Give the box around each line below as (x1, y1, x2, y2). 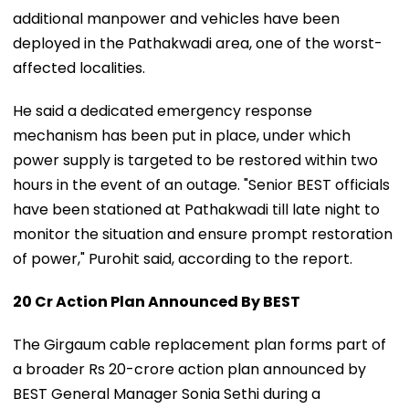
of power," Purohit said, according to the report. (13, 247, 352, 269)
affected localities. (13, 57, 145, 79)
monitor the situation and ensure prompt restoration (13, 223, 393, 245)
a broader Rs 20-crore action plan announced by (13, 358, 366, 380)
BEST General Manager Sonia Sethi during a (13, 383, 320, 404)
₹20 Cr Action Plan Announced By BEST (13, 290, 300, 312)
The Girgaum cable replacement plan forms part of (13, 333, 386, 355)
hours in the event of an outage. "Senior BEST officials (13, 173, 390, 195)
